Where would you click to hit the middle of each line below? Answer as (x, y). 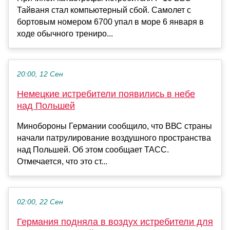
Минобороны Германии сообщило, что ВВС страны (114, 126)
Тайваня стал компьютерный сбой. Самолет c (104, 10)
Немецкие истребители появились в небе (106, 94)
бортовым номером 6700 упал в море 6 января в (110, 22)
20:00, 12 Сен (40, 74)
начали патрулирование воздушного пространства (114, 138)
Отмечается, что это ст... (62, 161)
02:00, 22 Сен (40, 202)
